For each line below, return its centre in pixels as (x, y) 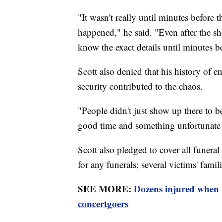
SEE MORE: (106, 188)
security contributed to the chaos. (142, 86)
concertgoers (103, 203)
